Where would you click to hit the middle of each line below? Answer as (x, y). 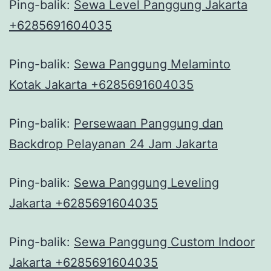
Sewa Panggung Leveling (146, 182)
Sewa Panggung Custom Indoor (164, 242)
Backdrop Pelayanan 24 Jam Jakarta (113, 144)
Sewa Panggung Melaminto (152, 64)
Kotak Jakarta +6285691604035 (101, 84)
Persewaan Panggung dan (149, 123)
